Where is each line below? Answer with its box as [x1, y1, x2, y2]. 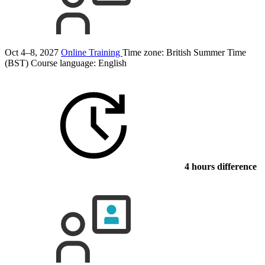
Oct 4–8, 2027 [5, 47, 59, 57]
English [98, 57, 127, 68]
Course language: [31, 57, 98, 68]
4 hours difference [182, 161, 257, 172]
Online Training [61, 47, 122, 57]
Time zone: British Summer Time [122, 47, 246, 57]
